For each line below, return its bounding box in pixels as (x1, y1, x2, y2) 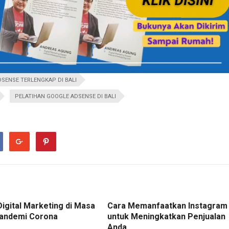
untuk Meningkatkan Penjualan (107, 212, 225, 222)
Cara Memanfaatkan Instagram (107, 201, 227, 211)
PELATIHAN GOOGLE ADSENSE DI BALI (15, 93, 116, 100)
